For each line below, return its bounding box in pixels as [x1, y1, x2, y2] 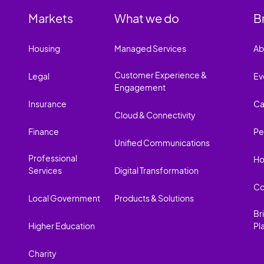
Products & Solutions [114, 192, 194, 203]
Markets [28, 10, 73, 25]
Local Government [28, 192, 100, 203]
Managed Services [114, 42, 187, 54]
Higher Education [28, 220, 95, 231]
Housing [28, 42, 60, 54]
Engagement [114, 81, 166, 93]
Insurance [28, 98, 67, 109]
